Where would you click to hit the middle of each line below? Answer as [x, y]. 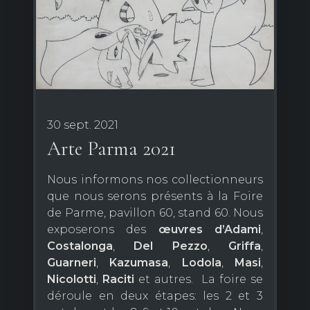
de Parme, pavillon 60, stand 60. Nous [155, 212]
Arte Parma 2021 [111, 148]
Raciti [118, 279]
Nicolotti [72, 279]
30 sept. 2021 [83, 125]
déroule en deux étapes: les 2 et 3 [155, 295]
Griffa [245, 246]
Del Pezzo [171, 246]
